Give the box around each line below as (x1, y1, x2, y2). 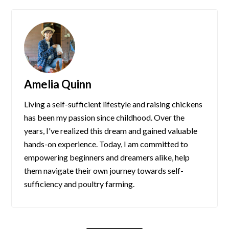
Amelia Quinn (24, 77, 92, 91)
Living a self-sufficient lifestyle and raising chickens (24, 99, 203, 109)
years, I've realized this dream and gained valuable (24, 125, 198, 135)
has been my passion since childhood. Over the (24, 112, 185, 122)
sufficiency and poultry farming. (24, 178, 135, 189)
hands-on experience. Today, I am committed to (24, 139, 189, 149)
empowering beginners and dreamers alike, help (24, 152, 190, 162)
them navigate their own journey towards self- (24, 165, 184, 175)
